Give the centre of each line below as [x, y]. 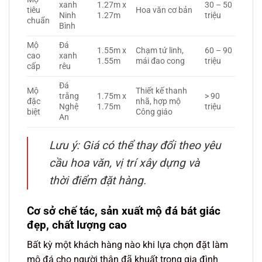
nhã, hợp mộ [158, 101]
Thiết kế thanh [162, 91]
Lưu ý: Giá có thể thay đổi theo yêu [135, 145]
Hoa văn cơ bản [164, 10]
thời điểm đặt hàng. [98, 180]
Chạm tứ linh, [160, 50]
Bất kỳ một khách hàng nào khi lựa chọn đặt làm [127, 245]
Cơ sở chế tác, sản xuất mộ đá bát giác [124, 211]
